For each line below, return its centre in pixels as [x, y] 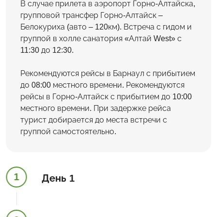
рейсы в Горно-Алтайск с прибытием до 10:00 [106, 96]
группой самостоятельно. [68, 131]
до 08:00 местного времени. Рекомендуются [102, 85]
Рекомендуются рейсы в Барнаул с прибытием [108, 73]
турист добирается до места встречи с [94, 120]
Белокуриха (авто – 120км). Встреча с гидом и [106, 27]
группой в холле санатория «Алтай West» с [101, 38]
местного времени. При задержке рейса [96, 108]
